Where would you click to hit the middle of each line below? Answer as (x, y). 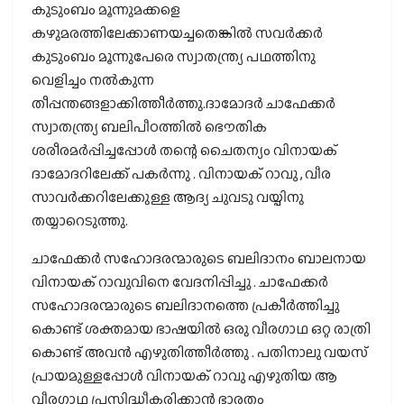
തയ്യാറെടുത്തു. (80, 220)
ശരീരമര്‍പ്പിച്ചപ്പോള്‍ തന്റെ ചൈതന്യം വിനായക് (184, 150)
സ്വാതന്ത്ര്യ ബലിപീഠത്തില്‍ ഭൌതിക (149, 126)
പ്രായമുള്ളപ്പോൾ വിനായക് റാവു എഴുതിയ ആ (184, 375)
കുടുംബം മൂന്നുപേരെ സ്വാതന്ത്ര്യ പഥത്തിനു (174, 56)
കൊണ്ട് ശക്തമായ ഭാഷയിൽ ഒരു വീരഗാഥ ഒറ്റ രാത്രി (201, 328)
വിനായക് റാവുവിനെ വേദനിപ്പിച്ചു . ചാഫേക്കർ (180, 281)
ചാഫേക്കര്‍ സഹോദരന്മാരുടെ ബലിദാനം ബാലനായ (199, 258)
